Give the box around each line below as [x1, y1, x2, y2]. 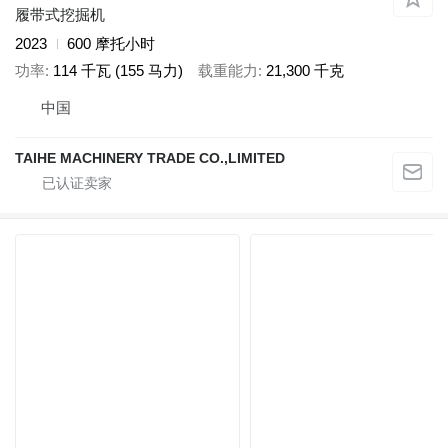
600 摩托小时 [67, 35, 155, 53]
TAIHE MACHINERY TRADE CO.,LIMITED [15, 150, 285, 167]
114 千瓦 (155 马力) [53, 61, 183, 79]
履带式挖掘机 [15, 6, 105, 24]
